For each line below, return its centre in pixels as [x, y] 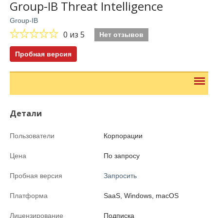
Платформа [29, 196]
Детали [26, 113]
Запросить [120, 176]
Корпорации [123, 136]
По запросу [122, 156]
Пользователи [32, 136]
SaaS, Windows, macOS [141, 196]
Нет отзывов [121, 35]
